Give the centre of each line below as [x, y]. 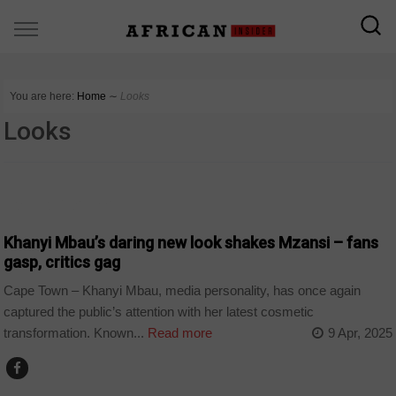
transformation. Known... [74, 333]
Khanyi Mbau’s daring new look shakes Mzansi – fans [191, 242]
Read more [179, 333]
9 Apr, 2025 [360, 333]
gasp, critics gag [62, 262]
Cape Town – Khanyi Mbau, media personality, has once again [183, 291]
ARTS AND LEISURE [62, 204]
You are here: [42, 96]
